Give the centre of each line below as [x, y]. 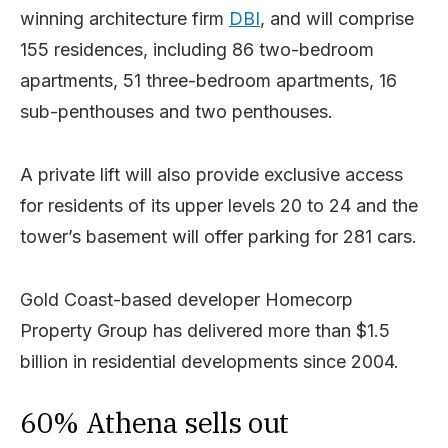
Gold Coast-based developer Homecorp [186, 299]
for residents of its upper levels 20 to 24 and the [219, 205]
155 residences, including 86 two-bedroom [197, 49]
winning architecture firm [124, 18]
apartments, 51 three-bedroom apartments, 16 [208, 80]
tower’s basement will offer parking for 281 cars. [218, 236]
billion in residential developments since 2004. [209, 361]
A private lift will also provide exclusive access [211, 174]
